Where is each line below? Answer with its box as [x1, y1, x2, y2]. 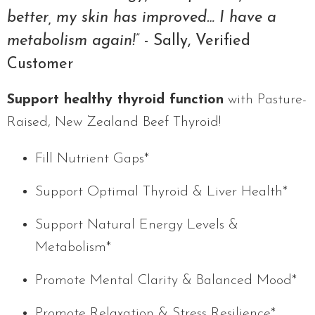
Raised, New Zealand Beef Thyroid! [7, 115, 221, 129]
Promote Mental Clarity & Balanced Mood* [35, 273, 297, 288]
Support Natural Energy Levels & [35, 217, 238, 232]
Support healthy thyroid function [7, 92, 224, 107]
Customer [7, 56, 73, 72]
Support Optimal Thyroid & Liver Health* [35, 184, 288, 199]
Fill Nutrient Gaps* [35, 151, 149, 166]
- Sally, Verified [139, 32, 250, 49]
